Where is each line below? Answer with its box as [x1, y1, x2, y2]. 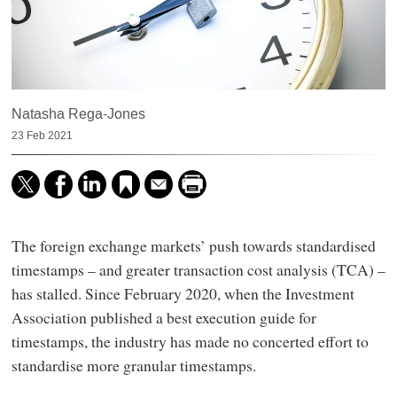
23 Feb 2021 [11, 128, 73, 144]
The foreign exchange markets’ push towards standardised [11, 235, 376, 257]
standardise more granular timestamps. [11, 354, 256, 377]
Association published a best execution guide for [11, 307, 316, 329]
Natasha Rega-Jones [11, 105, 145, 124]
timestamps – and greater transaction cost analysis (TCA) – [11, 259, 385, 281]
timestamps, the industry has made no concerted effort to [11, 331, 369, 353]
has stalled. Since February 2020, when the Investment [11, 283, 354, 305]
